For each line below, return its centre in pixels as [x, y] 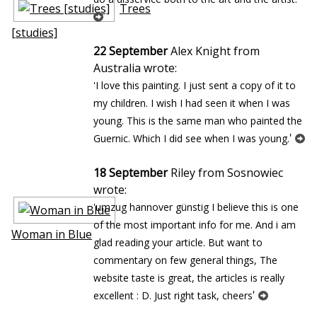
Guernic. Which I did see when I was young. [191, 138]
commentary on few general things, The [185, 260]
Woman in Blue [52, 234]
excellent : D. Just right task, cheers [173, 295]
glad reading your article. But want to [178, 242]
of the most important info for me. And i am [195, 225]
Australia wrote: [135, 68]
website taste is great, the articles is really [189, 278]
